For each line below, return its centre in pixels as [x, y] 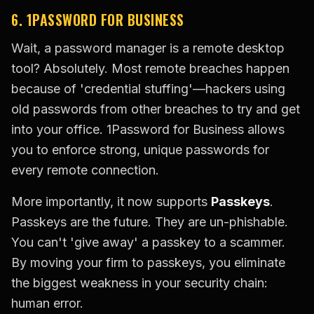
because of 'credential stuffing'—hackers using [148, 89]
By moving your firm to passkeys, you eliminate [148, 263]
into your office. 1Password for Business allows [148, 130]
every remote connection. [85, 170]
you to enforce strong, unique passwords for [140, 150]
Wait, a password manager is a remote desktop [148, 48]
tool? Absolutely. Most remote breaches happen [150, 69]
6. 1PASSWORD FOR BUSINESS [98, 20]
